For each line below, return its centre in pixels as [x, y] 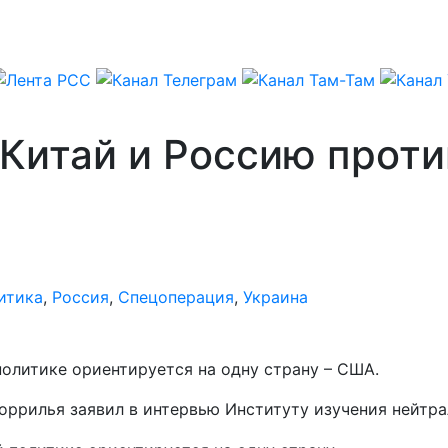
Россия [80, 296]
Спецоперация [176, 296]
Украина [275, 296]
